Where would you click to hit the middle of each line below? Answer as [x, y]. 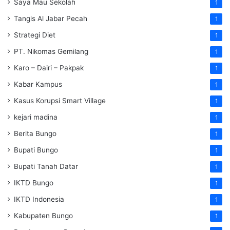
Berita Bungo [35, 134]
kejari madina [36, 117]
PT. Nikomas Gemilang [51, 52]
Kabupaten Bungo [43, 216]
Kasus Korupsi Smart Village [60, 101]
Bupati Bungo [36, 150]
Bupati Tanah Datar [46, 167]
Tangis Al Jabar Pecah [51, 19]
